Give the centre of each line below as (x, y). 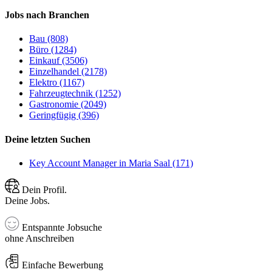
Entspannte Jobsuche (61, 227)
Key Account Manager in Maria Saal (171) (111, 163)
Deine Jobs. (27, 200)
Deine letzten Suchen (48, 139)
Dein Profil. (43, 189)
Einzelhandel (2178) (68, 72)
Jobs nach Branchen (47, 15)
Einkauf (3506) (58, 61)
